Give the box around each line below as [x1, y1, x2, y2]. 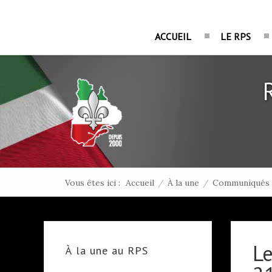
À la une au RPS [66, 243, 148, 258]
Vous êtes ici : [65, 177, 125, 189]
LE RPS [220, 30, 251, 42]
